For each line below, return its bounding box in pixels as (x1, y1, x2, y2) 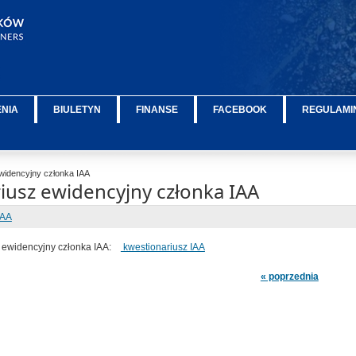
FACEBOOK (213, 104, 268, 115)
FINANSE (136, 104, 179, 115)
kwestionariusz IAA (120, 242, 205, 253)
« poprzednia (260, 271, 319, 282)
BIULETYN (53, 104, 102, 115)
